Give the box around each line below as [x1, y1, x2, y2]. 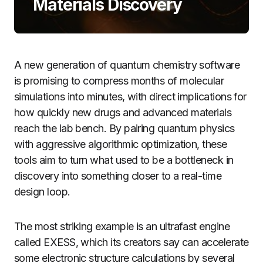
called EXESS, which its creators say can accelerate [14, 236, 249, 248]
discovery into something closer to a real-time [14, 170, 222, 182]
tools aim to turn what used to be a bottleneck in [14, 154, 234, 166]
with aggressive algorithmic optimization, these [14, 138, 227, 150]
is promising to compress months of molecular [14, 75, 224, 87]
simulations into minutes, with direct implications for [14, 90, 247, 103]
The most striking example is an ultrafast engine [14, 220, 230, 232]
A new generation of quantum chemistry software [14, 59, 240, 71]
